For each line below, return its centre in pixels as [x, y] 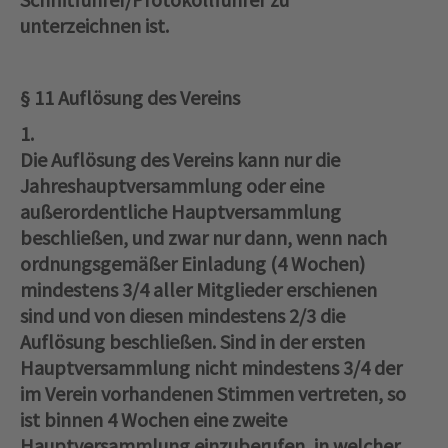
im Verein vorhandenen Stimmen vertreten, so [213, 394]
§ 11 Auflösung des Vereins [130, 98]
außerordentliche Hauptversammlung [180, 212]
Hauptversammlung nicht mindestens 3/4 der [211, 368]
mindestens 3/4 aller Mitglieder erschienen [198, 290]
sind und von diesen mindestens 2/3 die [182, 316]
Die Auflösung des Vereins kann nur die [180, 160]
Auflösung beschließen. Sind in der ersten [192, 342]
